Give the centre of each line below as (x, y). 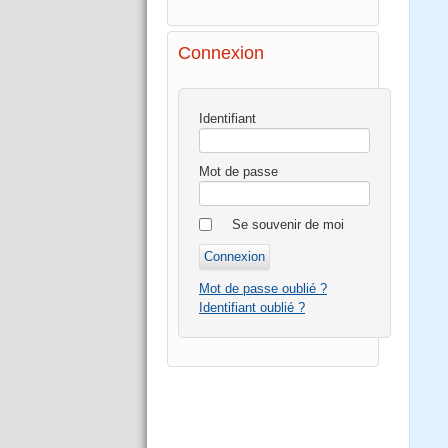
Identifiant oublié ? (252, 307)
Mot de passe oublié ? (263, 288)
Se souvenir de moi (288, 224)
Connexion (221, 52)
